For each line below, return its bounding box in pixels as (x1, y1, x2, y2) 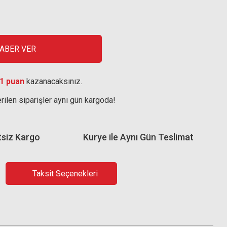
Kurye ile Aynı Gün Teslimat (83, 131, 194, 142)
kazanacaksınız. (24, 77, 82, 86)
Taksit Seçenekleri (32, 168, 98, 178)
